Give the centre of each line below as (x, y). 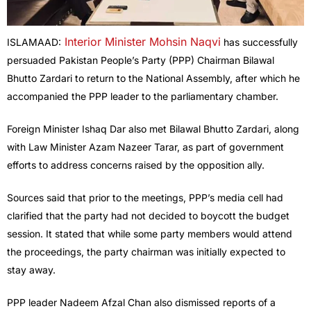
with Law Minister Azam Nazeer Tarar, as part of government (145, 147)
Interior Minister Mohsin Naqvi (141, 42)
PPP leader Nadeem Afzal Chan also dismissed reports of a (141, 303)
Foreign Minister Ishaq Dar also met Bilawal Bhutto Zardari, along (153, 129)
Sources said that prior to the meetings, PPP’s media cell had (145, 198)
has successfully (259, 42)
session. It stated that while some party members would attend (150, 234)
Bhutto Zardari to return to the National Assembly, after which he (153, 78)
